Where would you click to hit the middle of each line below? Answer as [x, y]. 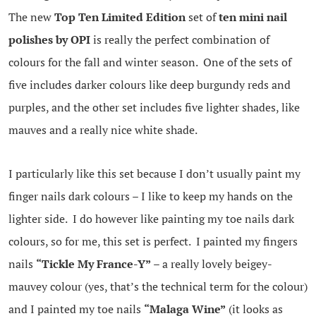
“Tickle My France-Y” [93, 263]
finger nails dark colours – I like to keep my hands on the [150, 196]
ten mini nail [253, 17]
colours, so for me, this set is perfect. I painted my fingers [153, 241]
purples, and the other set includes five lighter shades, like [154, 107]
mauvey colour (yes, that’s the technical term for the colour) [158, 286]
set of [202, 17]
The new [31, 17]
